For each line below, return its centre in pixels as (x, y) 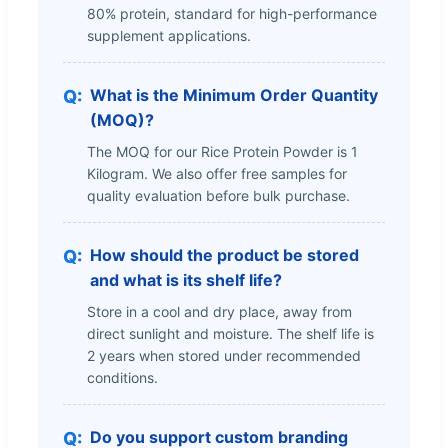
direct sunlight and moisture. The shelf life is (230, 333)
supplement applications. (169, 35)
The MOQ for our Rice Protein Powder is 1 (222, 151)
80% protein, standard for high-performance (232, 13)
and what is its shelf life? (186, 279)
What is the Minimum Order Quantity (234, 94)
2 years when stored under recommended (224, 355)
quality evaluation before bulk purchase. (218, 195)
